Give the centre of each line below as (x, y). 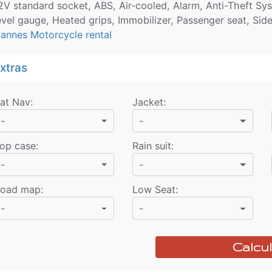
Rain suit (152, 146)
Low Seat (154, 190)
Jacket (148, 102)
